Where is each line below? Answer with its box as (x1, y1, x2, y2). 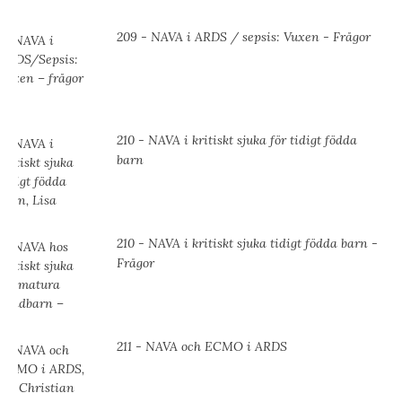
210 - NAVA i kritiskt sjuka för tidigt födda (117, 132, 357, 149)
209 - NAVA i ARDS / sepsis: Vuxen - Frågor (117, 29, 371, 46)
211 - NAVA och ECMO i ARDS (117, 338, 287, 355)
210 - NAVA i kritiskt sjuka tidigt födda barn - (117, 235, 378, 252)
